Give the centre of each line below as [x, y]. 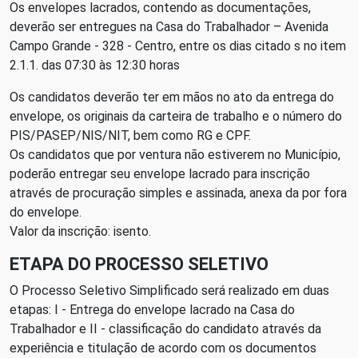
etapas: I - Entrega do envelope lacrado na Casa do [152, 310]
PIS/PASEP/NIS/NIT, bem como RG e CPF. [130, 135]
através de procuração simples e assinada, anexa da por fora [178, 193]
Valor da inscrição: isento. [80, 231]
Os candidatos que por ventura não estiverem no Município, [175, 155]
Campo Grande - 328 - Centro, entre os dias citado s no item [178, 46]
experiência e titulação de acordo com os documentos [163, 348]
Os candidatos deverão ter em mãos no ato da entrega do [172, 97]
